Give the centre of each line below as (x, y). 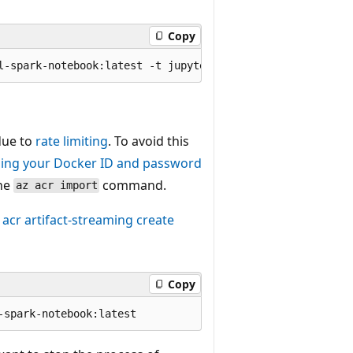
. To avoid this (149, 141)
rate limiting (72, 141)
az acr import (56, 186)
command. (133, 185)
